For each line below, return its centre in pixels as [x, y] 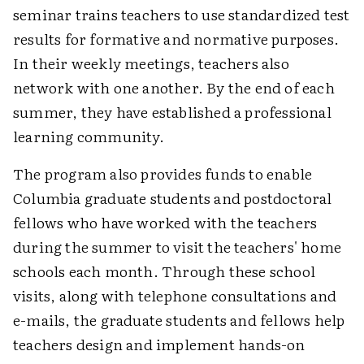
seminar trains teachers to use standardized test [182, 15]
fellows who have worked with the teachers [165, 223]
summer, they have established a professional [172, 112]
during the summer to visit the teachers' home [178, 247]
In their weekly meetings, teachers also [151, 63]
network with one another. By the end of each [174, 88]
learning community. [89, 136]
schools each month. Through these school [165, 271]
